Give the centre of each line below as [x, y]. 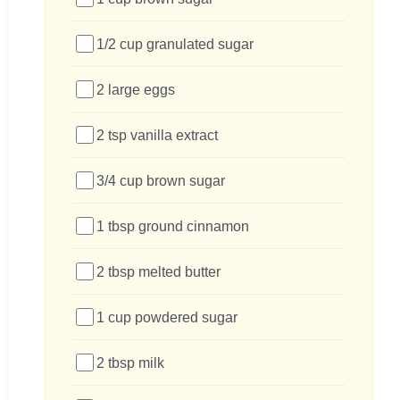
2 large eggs [136, 89]
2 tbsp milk [130, 362]
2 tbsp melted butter [158, 271]
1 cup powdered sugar [167, 317]
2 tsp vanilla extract [157, 135]
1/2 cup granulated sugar [175, 44]
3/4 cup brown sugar [161, 180]
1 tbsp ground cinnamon [173, 226]
